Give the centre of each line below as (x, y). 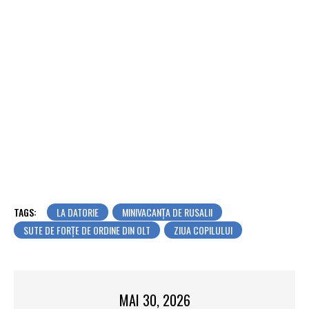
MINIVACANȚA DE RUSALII (167, 212)
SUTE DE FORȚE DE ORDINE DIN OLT (87, 230)
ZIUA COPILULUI (203, 230)
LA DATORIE (78, 212)
